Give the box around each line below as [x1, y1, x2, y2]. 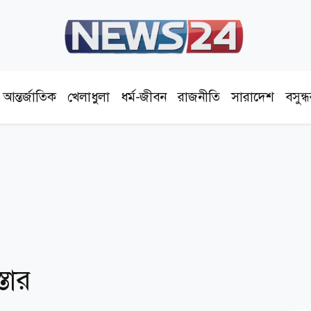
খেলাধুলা [67, 88, 110, 106]
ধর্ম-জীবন [121, 88, 167, 106]
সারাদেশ [231, 88, 275, 106]
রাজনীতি [178, 88, 221, 106]
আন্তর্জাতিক [3, 88, 57, 106]
